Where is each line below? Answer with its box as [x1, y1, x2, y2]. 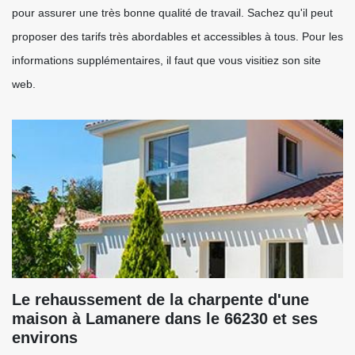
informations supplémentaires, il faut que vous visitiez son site [12, 54, 321, 67]
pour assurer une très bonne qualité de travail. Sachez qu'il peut [12, 6, 333, 19]
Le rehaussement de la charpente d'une [12, 291, 309, 308]
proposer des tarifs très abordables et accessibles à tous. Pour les [12, 30, 343, 43]
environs [12, 329, 78, 346]
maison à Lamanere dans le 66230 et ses [12, 310, 318, 327]
